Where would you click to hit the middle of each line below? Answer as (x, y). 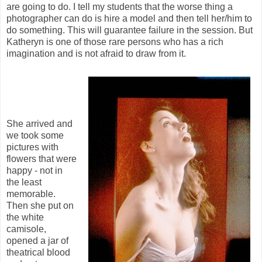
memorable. (31, 194)
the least (24, 182)
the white (25, 217)
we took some (35, 135)
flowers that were (42, 158)
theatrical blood (38, 252)
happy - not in (35, 170)
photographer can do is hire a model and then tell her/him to (129, 18)
